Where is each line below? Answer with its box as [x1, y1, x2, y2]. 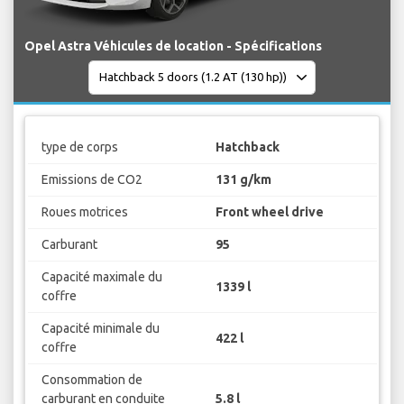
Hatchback [216, 140, 280, 155]
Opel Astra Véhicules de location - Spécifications [24, 38, 322, 53]
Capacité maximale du [41, 270, 162, 285]
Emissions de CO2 [41, 172, 142, 188]
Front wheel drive [216, 205, 324, 220]
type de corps [41, 140, 118, 155]
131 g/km [216, 172, 271, 188]
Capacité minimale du [41, 321, 160, 336]
